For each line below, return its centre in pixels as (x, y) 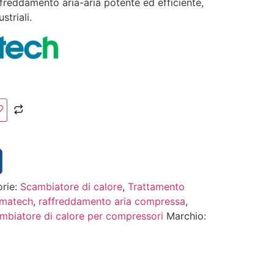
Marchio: (186, 216)
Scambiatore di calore (71, 186)
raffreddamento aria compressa (112, 201)
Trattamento (156, 186)
